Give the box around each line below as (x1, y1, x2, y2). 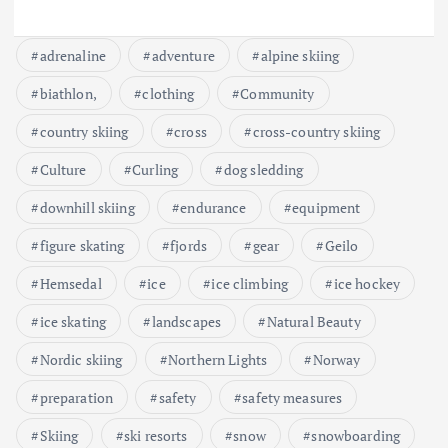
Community (240, 84, 315, 104)
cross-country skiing (252, 122, 381, 142)
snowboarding (311, 426, 401, 446)
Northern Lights (168, 350, 268, 370)
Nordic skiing (39, 350, 123, 370)
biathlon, (39, 84, 97, 104)
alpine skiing (260, 46, 340, 66)
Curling (132, 160, 179, 180)
